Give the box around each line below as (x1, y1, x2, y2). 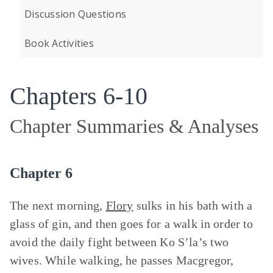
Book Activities (24, 37, 94, 50)
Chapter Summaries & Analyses (10, 115, 258, 137)
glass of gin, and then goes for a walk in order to (10, 217, 253, 230)
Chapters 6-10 (10, 82, 147, 110)
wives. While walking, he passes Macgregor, (10, 253, 234, 267)
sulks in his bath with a (133, 199, 253, 212)
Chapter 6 (10, 165, 73, 181)
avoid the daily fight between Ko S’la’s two (10, 235, 229, 249)
